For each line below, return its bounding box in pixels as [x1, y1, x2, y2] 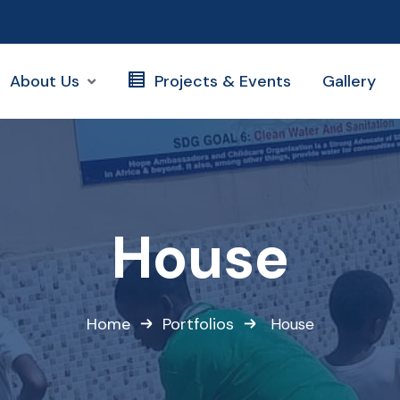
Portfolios [162, 313, 234, 335]
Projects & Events [154, 71, 291, 92]
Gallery [321, 71, 376, 92]
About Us [9, 71, 79, 92]
